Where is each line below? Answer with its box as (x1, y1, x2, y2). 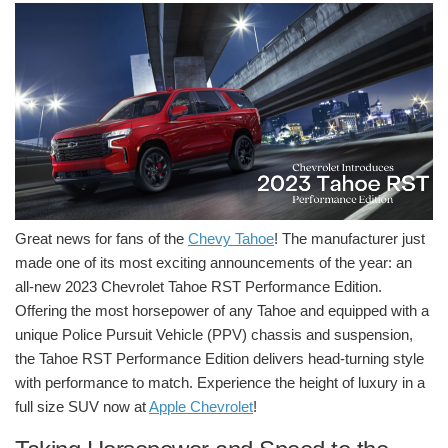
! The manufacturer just (274, 229, 425, 247)
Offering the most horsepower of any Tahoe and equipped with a (15, 301, 429, 319)
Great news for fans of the (15, 229, 188, 247)
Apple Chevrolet (149, 397, 253, 415)
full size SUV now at (15, 397, 149, 415)
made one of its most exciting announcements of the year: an (15, 253, 412, 271)
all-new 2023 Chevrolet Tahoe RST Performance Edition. (15, 277, 382, 295)
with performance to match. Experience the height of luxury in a (15, 373, 425, 391)
